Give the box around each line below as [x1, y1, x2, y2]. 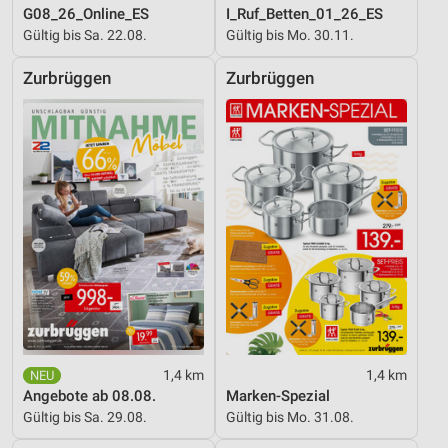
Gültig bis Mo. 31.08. [226, 408, 354, 425]
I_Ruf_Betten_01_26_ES [226, 4, 383, 23]
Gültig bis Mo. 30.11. [226, 26, 354, 43]
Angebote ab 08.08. [23, 386, 156, 405]
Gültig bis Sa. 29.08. [23, 408, 147, 425]
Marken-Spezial [226, 386, 330, 405]
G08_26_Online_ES [23, 4, 149, 23]
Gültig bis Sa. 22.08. [23, 26, 147, 43]
